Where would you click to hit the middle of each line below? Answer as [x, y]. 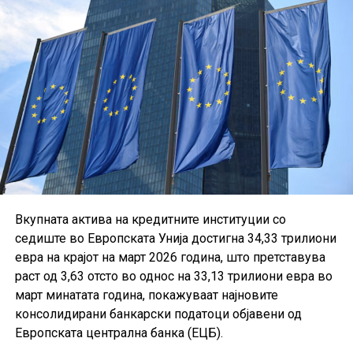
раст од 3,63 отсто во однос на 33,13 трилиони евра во [173, 277]
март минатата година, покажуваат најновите [146, 295]
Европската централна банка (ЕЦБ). [119, 333]
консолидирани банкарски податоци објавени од [158, 314]
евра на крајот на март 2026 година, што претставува [170, 258]
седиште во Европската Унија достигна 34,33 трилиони [175, 239]
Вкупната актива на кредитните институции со [150, 220]
